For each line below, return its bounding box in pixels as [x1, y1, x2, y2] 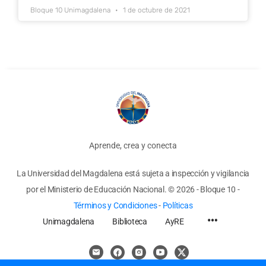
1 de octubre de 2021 [121, 5, 190, 14]
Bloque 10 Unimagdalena [30, 5, 112, 14]
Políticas [162, 200, 193, 210]
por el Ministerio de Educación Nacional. [26, 184, 169, 194]
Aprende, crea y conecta [89, 140, 177, 150]
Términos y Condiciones [73, 200, 159, 210]
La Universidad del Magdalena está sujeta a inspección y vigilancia [16, 168, 250, 178]
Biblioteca [112, 216, 147, 226]
